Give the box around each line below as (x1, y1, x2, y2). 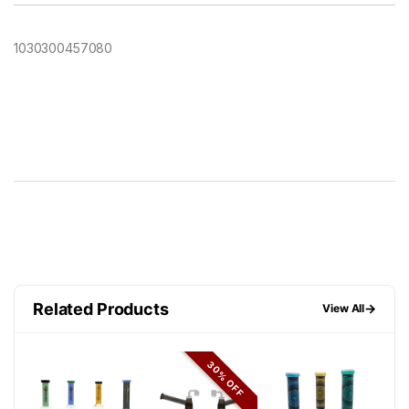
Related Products (33, 299, 169, 319)
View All (322, 301, 365, 316)
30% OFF (204, 358, 246, 400)
